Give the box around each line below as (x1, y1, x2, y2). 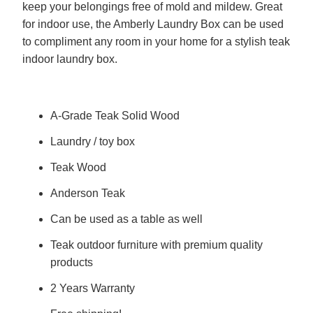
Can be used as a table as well (50, 213, 203, 226)
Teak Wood (50, 161, 106, 174)
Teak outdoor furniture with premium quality (50, 239, 263, 252)
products (50, 256, 93, 269)
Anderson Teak (50, 187, 125, 200)
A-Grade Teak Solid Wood (50, 110, 180, 122)
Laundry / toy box (50, 136, 135, 148)
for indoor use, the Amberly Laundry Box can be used (22, 18, 284, 31)
